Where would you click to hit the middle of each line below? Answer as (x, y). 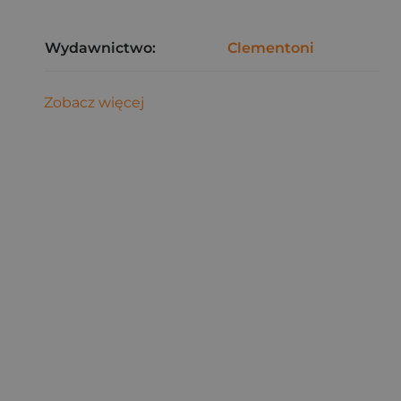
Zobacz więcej (94, 102)
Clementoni (271, 48)
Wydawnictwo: (100, 48)
